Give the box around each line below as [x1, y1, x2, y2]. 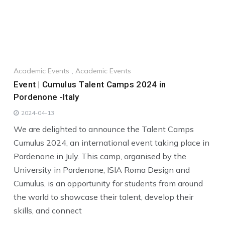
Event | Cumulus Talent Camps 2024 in [13, 79, 166, 89]
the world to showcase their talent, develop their [13, 191, 193, 202]
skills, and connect [13, 205, 82, 215]
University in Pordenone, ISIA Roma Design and [13, 164, 190, 175]
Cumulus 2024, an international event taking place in [13, 137, 209, 148]
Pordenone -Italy [13, 91, 79, 102]
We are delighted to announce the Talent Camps [13, 124, 194, 134]
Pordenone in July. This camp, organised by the [13, 151, 186, 161]
